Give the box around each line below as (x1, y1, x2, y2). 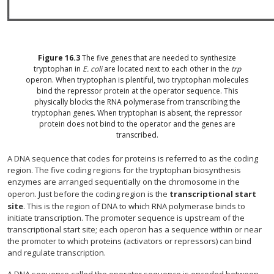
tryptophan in (33, 64, 83, 74)
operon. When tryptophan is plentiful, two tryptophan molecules (26, 75, 248, 85)
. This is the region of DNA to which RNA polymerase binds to (23, 201, 245, 212)
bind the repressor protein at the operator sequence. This (36, 86, 238, 96)
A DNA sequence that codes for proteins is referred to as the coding (7, 153, 258, 164)
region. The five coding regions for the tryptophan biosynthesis (7, 165, 241, 176)
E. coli (82, 64, 102, 74)
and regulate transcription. (7, 247, 106, 258)
